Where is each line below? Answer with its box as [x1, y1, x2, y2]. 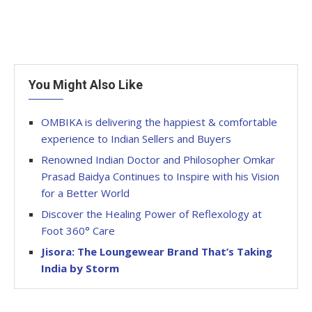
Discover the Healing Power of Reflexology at [41, 206, 262, 221]
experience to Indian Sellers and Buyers [41, 131, 231, 146]
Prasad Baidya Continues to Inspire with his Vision [41, 169, 279, 183]
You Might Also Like [29, 77, 143, 92]
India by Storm [41, 260, 119, 275]
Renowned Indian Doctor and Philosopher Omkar [41, 152, 275, 166]
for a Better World [41, 185, 130, 200]
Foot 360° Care [41, 223, 115, 237]
